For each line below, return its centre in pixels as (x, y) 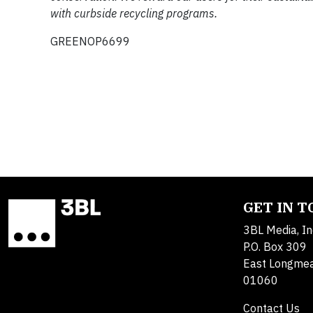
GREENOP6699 (90, 41)
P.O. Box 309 (275, 247)
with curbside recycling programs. (134, 13)
